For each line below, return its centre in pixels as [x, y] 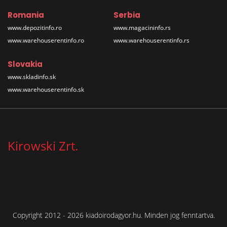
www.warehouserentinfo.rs [152, 40]
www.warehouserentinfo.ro [46, 40]
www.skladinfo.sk [32, 77]
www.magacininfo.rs [142, 27]
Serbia [127, 15]
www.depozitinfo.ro [35, 27]
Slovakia [25, 64]
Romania [26, 15]
